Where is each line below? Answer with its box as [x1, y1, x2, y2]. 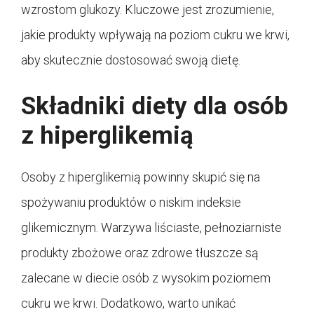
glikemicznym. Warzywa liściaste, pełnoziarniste [21, 219, 282, 235]
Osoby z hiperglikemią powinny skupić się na [21, 169, 260, 184]
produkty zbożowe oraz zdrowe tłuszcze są [21, 245, 259, 260]
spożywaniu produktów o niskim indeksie [21, 194, 241, 210]
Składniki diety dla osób [21, 91, 288, 121]
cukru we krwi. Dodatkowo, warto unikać [21, 295, 235, 310]
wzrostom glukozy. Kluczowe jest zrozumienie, [21, 1, 274, 17]
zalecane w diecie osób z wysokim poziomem [21, 270, 271, 285]
